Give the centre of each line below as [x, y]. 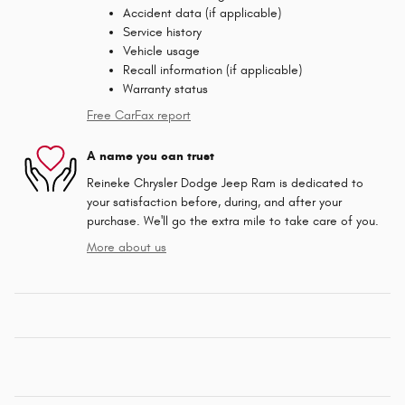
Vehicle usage [161, 51]
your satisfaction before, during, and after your [214, 202]
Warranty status [165, 89]
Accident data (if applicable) [202, 13]
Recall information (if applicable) [212, 70]
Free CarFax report [139, 115]
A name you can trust [151, 156]
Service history [162, 32]
